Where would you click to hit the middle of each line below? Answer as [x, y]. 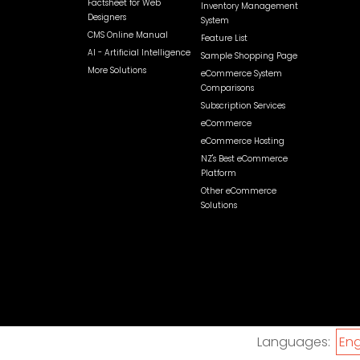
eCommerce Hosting [242, 141]
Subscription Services [243, 106]
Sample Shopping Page [249, 56]
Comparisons [227, 88]
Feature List [224, 38]
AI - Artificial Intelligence [139, 53]
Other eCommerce [238, 191]
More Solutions [117, 70]
